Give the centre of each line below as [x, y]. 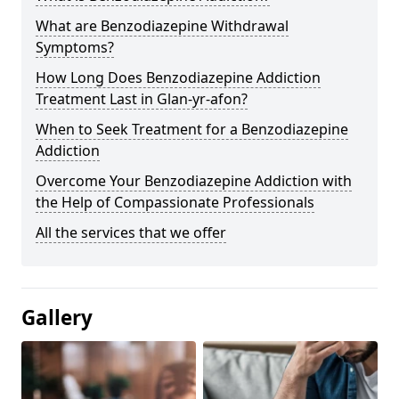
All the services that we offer [131, 232]
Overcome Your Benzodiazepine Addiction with [194, 180]
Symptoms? [75, 47]
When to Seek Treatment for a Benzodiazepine [192, 129]
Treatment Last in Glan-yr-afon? [142, 98]
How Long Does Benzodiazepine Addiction [178, 77]
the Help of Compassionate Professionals [175, 202]
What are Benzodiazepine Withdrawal [162, 25]
